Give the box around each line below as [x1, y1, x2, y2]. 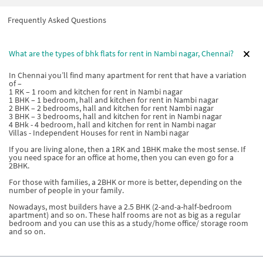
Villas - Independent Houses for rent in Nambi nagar [9, 127, 189, 138]
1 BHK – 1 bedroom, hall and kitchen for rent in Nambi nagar [9, 94, 218, 105]
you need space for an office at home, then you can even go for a [9, 151, 234, 163]
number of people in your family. [9, 184, 124, 195]
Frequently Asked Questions [8, 14, 106, 25]
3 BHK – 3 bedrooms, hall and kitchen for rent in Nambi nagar [9, 110, 222, 122]
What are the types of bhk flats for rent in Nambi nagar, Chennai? [9, 48, 234, 59]
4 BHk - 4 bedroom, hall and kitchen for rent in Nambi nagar [9, 119, 216, 130]
